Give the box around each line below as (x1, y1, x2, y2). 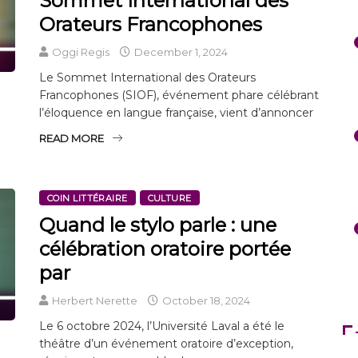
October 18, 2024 (160, 293, 250, 307)
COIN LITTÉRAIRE (47, 192, 128, 204)
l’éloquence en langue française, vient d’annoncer (39, 105, 313, 120)
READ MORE (39, 131, 104, 145)
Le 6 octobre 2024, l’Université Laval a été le (39, 318, 284, 333)
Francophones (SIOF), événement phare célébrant (39, 87, 319, 102)
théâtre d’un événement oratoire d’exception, (39, 336, 293, 351)
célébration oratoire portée (39, 237, 291, 261)
